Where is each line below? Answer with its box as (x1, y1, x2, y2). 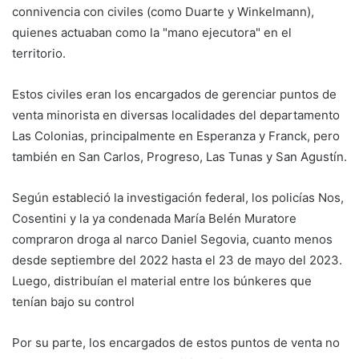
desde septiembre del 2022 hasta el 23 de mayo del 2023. (12, 252, 342, 268)
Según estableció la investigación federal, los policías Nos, (12, 189, 344, 205)
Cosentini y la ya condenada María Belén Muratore (12, 210, 296, 226)
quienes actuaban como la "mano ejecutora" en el (12, 24, 292, 40)
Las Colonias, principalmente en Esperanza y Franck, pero (12, 127, 340, 143)
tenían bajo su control (12, 293, 135, 309)
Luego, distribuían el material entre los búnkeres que (12, 272, 312, 288)
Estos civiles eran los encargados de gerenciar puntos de (12, 86, 337, 102)
